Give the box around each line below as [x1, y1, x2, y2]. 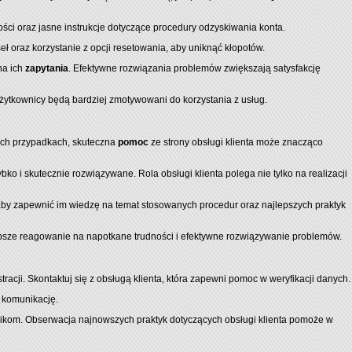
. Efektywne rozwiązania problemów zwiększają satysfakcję [68, 63, 321, 74]
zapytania [25, 63, 68, 74]
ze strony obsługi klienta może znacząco [148, 137, 323, 148]
